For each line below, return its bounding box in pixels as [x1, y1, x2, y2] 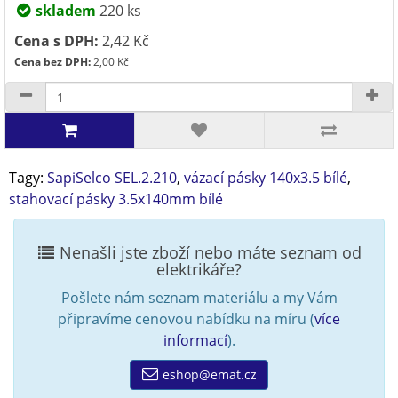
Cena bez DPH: [14, 54, 91, 69]
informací [163, 330, 227, 350]
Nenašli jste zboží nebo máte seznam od [54, 242, 362, 263]
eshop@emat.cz [159, 366, 257, 383]
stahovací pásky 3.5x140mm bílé [9, 189, 223, 209]
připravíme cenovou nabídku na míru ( [58, 309, 314, 329]
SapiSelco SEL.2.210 [47, 168, 177, 187]
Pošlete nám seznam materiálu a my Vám [60, 288, 338, 307]
